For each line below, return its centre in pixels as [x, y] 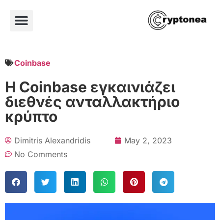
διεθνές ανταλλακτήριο [92, 101]
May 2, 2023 [148, 140]
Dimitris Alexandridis [52, 140]
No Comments [41, 154]
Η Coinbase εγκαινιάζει [90, 87]
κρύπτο [31, 116]
